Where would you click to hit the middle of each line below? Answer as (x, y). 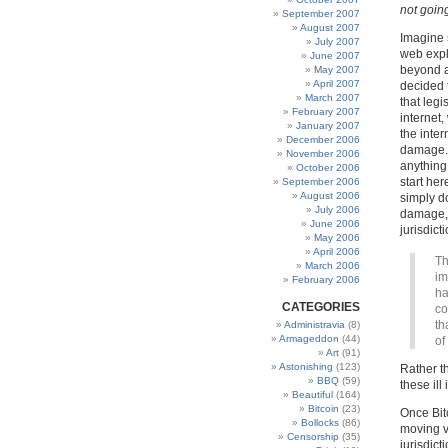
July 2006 (337, 209)
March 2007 (332, 97)
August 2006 (330, 195)
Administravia (314, 324)
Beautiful (312, 394)
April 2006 (336, 251)
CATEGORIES (321, 307)
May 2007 (337, 69)
